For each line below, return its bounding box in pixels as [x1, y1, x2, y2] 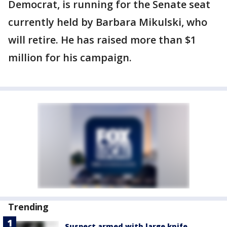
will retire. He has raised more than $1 [8, 33, 196, 47]
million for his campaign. [8, 51, 132, 64]
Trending [8, 201, 49, 213]
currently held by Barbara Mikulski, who [8, 15, 207, 29]
